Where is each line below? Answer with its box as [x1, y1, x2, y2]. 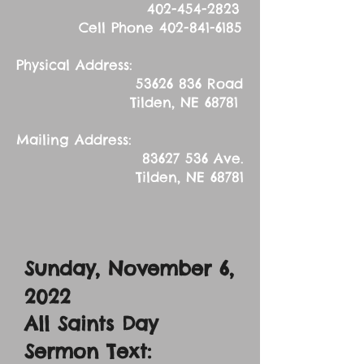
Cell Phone [16, 19, 159, 37]
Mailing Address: [16, 131, 132, 149]
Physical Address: [16, 56, 132, 74]
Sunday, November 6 [24, 256, 229, 280]
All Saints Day [24, 311, 158, 336]
